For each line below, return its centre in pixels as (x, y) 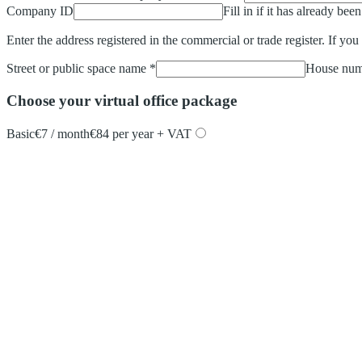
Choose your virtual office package (122, 101)
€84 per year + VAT (141, 133)
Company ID (40, 11)
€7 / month (62, 133)
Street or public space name (76, 68)
